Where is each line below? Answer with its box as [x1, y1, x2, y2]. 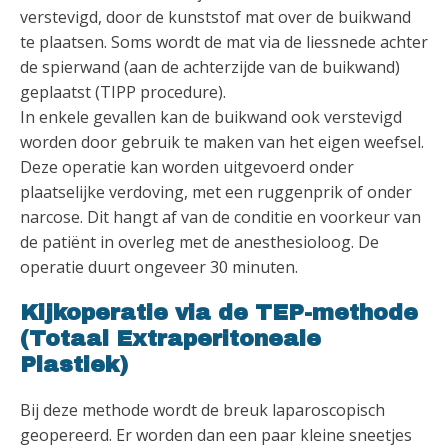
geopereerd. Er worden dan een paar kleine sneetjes [20, 423, 412, 446]
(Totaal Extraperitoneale [20, 326, 321, 351]
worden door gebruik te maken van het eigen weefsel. [20, 130, 424, 153]
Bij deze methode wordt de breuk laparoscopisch [20, 398, 385, 421]
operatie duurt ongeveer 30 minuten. [20, 255, 298, 278]
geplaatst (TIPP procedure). [20, 80, 226, 103]
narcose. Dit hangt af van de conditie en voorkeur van [20, 205, 421, 228]
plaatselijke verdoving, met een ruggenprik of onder [20, 180, 412, 203]
